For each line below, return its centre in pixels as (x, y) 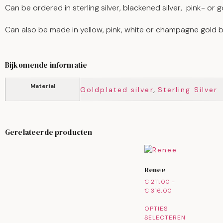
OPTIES (156, 208)
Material (43, 86)
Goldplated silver (117, 89)
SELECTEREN (165, 217)
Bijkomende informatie (46, 65)
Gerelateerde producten (49, 132)
